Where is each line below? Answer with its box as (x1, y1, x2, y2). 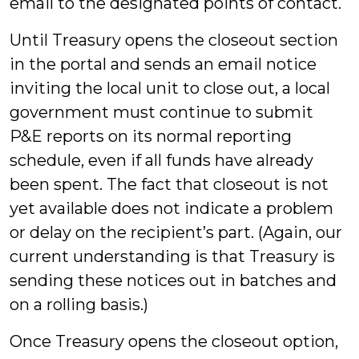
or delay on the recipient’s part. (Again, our (10, 223, 342, 242)
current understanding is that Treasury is (10, 247, 335, 266)
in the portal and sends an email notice (10, 54, 317, 74)
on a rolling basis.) (10, 295, 148, 314)
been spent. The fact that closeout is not (10, 175, 329, 194)
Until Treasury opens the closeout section (10, 30, 338, 50)
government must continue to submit (10, 103, 313, 122)
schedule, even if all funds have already (10, 151, 313, 170)
